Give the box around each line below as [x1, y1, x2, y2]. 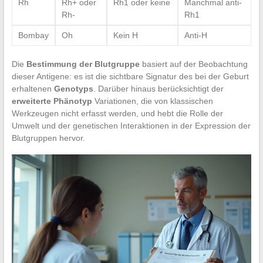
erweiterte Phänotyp [11, 96, 92, 106]
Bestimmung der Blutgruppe [26, 59, 140, 69]
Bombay [18, 30, 49, 40]
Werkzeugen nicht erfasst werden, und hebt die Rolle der [11, 108, 223, 118]
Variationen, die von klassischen [92, 96, 213, 106]
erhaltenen [11, 83, 54, 93]
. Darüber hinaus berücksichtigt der [93, 83, 224, 93]
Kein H [113, 30, 138, 40]
